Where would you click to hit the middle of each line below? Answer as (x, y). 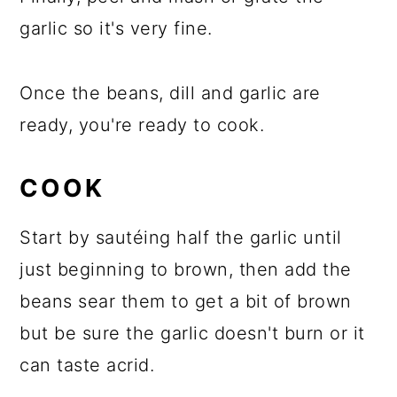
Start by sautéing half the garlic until (181, 237)
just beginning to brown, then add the (186, 269)
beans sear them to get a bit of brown (186, 301)
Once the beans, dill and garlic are (170, 93)
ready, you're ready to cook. (142, 125)
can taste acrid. (87, 365)
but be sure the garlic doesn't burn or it (192, 333)
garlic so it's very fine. (116, 28)
